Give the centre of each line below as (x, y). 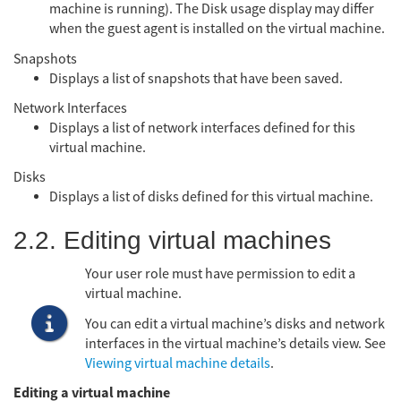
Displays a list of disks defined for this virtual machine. (211, 197)
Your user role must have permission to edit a (220, 274)
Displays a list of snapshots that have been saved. (196, 78)
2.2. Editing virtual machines (172, 240)
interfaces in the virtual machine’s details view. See (235, 343)
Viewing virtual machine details (178, 363)
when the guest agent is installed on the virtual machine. (217, 29)
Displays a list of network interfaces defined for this (202, 128)
